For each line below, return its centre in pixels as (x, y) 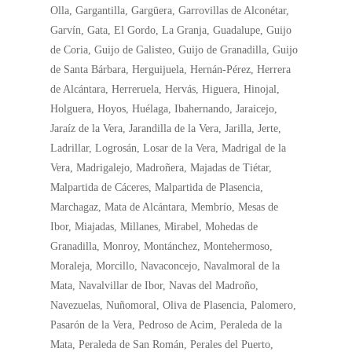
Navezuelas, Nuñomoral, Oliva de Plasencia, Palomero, (174, 305)
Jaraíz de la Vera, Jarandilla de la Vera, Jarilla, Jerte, (166, 128)
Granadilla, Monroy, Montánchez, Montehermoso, (162, 246)
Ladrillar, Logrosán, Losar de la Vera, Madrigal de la (169, 148)
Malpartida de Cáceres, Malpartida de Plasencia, (157, 187)
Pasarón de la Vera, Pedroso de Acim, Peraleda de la (167, 325)
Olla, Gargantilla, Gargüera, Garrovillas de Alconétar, (170, 11)
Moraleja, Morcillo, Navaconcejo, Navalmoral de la (165, 266)
